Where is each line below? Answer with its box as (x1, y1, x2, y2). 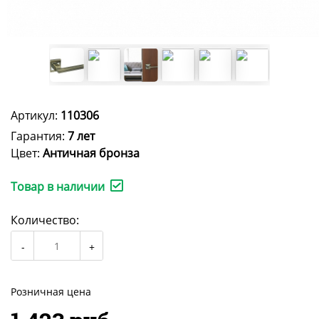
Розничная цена (11, 285, 91, 299)
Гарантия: (11, 128, 68, 145)
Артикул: (11, 108, 61, 124)
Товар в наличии (11, 179, 105, 195)
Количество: (11, 212, 79, 229)
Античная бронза (43, 145, 140, 162)
